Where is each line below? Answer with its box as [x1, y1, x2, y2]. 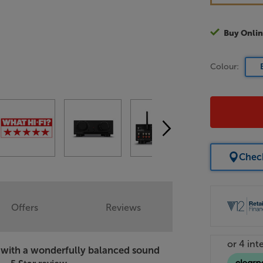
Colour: [210, 62, 240, 72]
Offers [11, 202, 39, 214]
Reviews [106, 202, 141, 214]
